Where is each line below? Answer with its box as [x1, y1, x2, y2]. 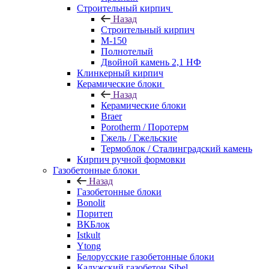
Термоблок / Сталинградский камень [101, 143, 252, 154]
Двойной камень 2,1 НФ [101, 56, 201, 67]
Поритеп [77, 208, 113, 219]
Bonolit [77, 197, 105, 208]
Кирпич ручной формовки [77, 154, 186, 165]
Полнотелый [101, 46, 153, 56]
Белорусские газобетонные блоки [77, 251, 214, 262]
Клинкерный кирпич [77, 67, 163, 78]
